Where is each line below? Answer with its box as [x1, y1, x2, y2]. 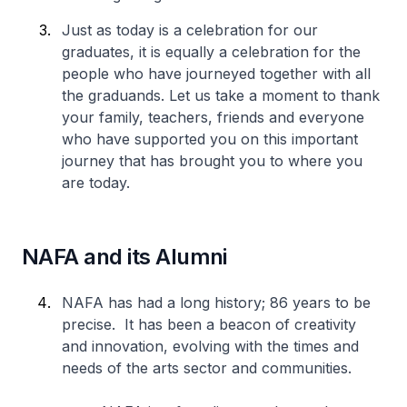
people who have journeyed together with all [62, 65, 371, 83]
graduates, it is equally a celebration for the [62, 43, 361, 61]
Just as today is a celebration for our [62, 21, 318, 39]
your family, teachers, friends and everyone [62, 108, 364, 126]
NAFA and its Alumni [22, 243, 233, 270]
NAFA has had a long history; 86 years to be [62, 293, 371, 312]
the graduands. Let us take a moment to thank [62, 86, 380, 104]
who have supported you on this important [62, 130, 358, 148]
